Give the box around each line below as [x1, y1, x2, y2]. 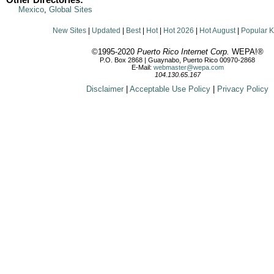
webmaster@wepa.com [153, 64, 224, 71]
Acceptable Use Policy [130, 84, 210, 94]
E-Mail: [131, 64, 154, 71]
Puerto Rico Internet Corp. [136, 47, 229, 56]
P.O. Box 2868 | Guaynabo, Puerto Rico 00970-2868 [100, 56, 255, 64]
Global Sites [49, 5, 92, 14]
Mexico [18, 5, 44, 14]
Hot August [199, 26, 235, 35]
